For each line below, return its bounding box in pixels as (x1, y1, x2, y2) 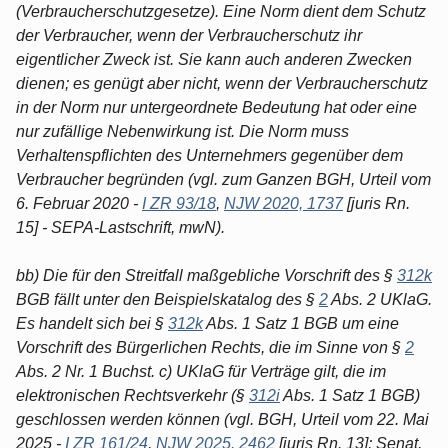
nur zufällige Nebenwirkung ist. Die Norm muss (16, 122, 349, 140)
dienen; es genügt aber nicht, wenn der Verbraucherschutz (16, 74, 428, 92)
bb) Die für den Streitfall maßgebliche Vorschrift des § (16, 266, 397, 284)
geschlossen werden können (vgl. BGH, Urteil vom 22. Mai (16, 410, 429, 428)
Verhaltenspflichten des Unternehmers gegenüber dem (16, 146, 403, 164)
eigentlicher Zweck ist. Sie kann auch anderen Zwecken (16, 50, 412, 68)
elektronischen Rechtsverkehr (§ (16, 386, 249, 404)
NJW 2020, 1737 (224, 194, 343, 212)
